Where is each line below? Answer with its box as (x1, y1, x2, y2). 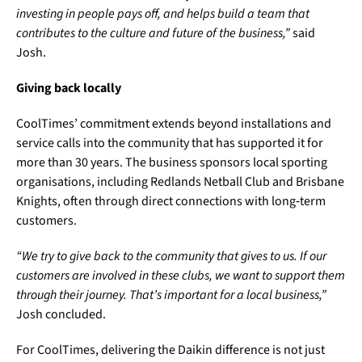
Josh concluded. (16, 305, 106, 324)
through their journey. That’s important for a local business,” (16, 286, 326, 305)
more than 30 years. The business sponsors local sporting (16, 154, 327, 172)
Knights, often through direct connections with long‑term (16, 192, 326, 211)
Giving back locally (16, 79, 121, 98)
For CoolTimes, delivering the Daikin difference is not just (16, 341, 325, 360)
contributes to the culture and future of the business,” (16, 24, 290, 43)
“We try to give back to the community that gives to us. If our (16, 247, 326, 266)
